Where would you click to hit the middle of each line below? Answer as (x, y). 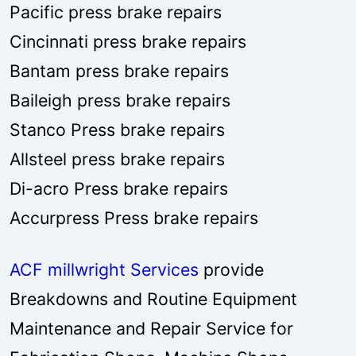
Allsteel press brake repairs (117, 159)
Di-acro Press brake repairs (119, 188)
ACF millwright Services (104, 269)
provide (231, 269)
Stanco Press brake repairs (117, 130)
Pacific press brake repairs (116, 12)
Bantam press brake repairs (119, 71)
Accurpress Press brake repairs (134, 218)
